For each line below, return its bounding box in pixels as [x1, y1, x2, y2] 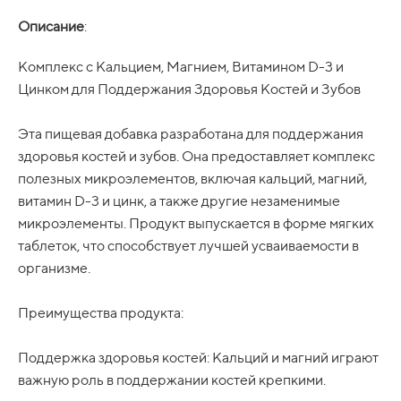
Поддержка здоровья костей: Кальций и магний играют [18, 348, 379, 366]
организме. [18, 259, 90, 277]
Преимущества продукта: [18, 303, 183, 321]
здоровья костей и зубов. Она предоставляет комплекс [18, 147, 375, 165]
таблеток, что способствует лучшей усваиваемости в [18, 236, 359, 254]
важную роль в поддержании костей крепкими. [18, 371, 326, 388]
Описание [18, 17, 84, 35]
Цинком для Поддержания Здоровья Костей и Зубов [18, 80, 361, 98]
